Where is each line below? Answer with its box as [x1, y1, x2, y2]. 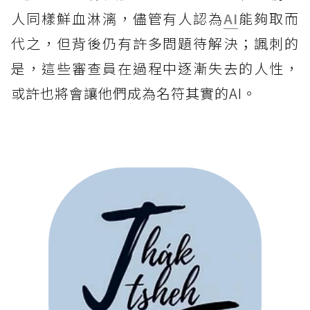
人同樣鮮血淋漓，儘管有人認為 [11, 8, 224, 29]
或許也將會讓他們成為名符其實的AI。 [11, 83, 257, 104]
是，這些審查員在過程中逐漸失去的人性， [11, 58, 299, 79]
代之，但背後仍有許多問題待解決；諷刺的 [11, 33, 299, 54]
